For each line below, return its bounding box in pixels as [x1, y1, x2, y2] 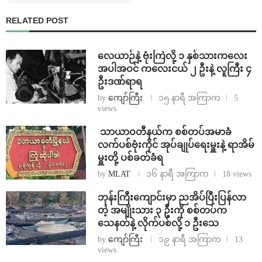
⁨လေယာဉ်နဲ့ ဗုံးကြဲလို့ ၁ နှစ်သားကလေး [97, 51, 247, 61]
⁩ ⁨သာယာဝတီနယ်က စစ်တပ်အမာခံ [97, 127, 232, 137]
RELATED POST [6, 16, 68, 26]
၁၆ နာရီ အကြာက [146, 170, 209, 179]
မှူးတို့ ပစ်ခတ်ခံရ [97, 153, 163, 163]
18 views [222, 170, 251, 179]
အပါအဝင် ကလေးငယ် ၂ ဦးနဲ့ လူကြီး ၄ [97, 64, 251, 74]
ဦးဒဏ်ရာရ [97, 77, 142, 87]
